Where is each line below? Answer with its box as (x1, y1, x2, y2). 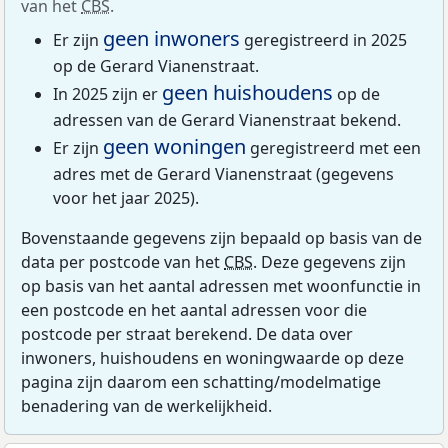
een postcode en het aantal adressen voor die (21, 298, 367, 321)
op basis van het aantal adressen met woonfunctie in (21, 274, 421, 297)
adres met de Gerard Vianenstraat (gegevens (53, 162, 394, 185)
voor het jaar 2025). (53, 186, 199, 209)
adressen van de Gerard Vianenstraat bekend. (53, 108, 401, 131)
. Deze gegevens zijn (253, 250, 406, 273)
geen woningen (103, 132, 246, 160)
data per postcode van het (21, 250, 224, 273)
